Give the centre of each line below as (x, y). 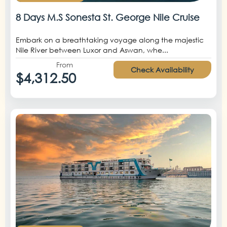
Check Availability (162, 69)
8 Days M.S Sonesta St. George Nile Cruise (108, 17)
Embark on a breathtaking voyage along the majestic (110, 40)
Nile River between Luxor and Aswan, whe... (92, 50)
